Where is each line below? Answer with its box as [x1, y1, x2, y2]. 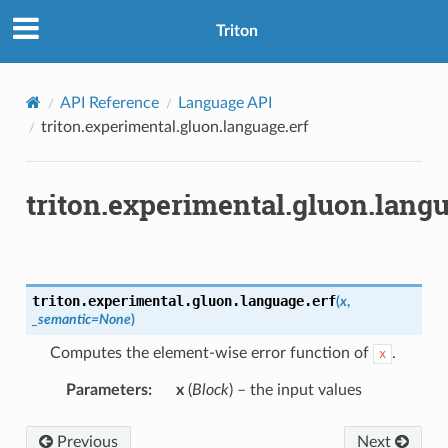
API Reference [59, 94, 159, 111]
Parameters [65, 381, 148, 398]
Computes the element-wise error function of [49, 344, 373, 361]
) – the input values [228, 381, 362, 398]
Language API [177, 94, 272, 111]
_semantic [31, 311, 91, 327]
